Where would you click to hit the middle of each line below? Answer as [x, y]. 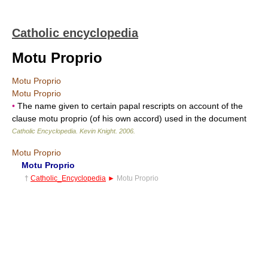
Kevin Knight [98, 131]
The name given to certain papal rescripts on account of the [129, 106]
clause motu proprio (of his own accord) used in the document [129, 118]
